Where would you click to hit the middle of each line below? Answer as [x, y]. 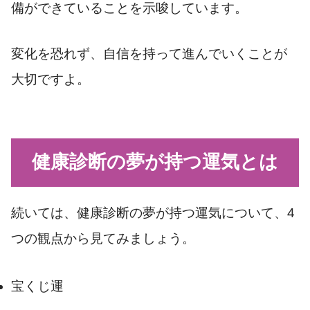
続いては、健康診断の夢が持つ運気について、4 [153, 212]
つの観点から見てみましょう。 [103, 238]
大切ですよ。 [51, 79]
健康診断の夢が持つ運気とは [155, 162]
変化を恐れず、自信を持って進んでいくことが [149, 53]
